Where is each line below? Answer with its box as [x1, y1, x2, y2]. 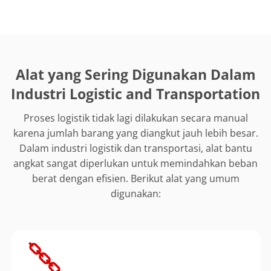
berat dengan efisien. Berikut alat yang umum [31, 172, 240, 185]
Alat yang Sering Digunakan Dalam [15, 65, 256, 84]
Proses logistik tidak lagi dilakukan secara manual [23, 111, 248, 125]
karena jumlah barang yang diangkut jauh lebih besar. [13, 126, 258, 140]
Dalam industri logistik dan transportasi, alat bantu [19, 142, 252, 155]
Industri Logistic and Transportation [11, 84, 260, 103]
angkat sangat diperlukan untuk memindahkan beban [13, 157, 258, 170]
